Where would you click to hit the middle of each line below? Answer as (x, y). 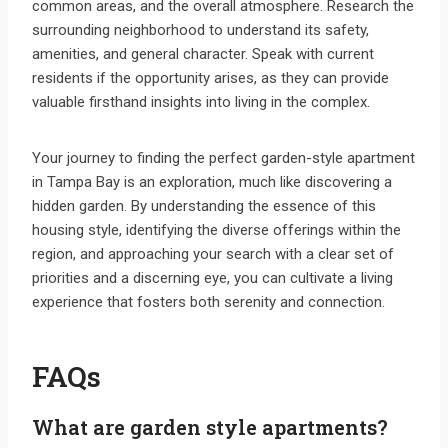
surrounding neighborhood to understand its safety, (200, 30)
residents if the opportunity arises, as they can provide (210, 78)
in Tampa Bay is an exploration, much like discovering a (212, 182)
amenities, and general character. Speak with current (203, 54)
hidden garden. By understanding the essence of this (204, 206)
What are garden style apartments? (210, 427)
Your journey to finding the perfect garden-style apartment (223, 158)
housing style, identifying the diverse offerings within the (216, 230)
